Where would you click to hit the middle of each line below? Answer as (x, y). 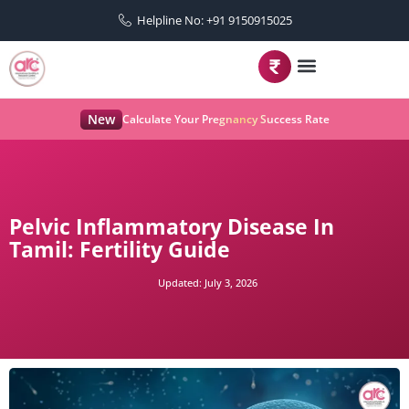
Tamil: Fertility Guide (120, 249)
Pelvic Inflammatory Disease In (172, 226)
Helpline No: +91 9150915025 (215, 20)
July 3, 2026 (229, 283)
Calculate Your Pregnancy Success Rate (225, 119)
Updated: (179, 283)
